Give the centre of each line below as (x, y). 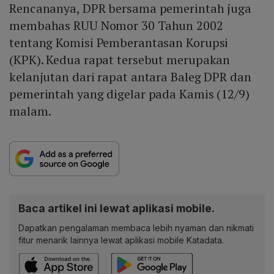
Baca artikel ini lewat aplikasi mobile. (117, 209)
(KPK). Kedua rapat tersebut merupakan (120, 60)
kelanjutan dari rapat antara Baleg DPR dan (130, 77)
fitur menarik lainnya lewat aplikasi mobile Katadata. (121, 240)
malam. (30, 111)
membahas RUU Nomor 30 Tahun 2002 (116, 26)
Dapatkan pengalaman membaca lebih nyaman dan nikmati (136, 228)
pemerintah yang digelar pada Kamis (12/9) (129, 94)
